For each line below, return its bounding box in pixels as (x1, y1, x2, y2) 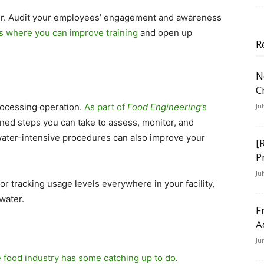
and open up (138, 27, 192, 38)
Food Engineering (127, 101, 201, 113)
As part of (84, 101, 127, 113)
